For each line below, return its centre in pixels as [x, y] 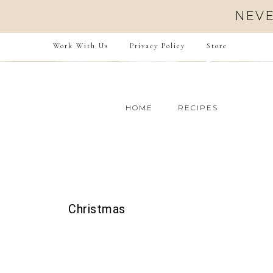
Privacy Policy [158, 46]
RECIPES [198, 108]
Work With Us [81, 46]
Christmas [97, 209]
